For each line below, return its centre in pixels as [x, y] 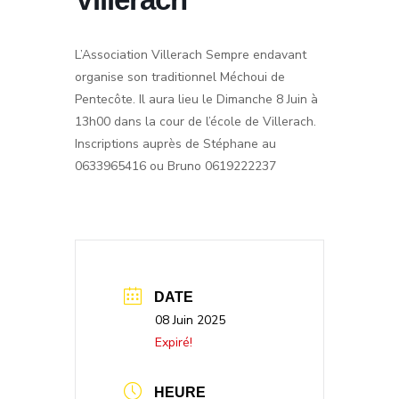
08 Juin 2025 [190, 320]
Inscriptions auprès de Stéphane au [175, 144]
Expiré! [174, 342]
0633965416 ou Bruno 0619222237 [175, 166]
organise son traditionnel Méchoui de [180, 77]
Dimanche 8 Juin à [267, 99]
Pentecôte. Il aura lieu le [146, 99]
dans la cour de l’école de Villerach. [213, 122]
